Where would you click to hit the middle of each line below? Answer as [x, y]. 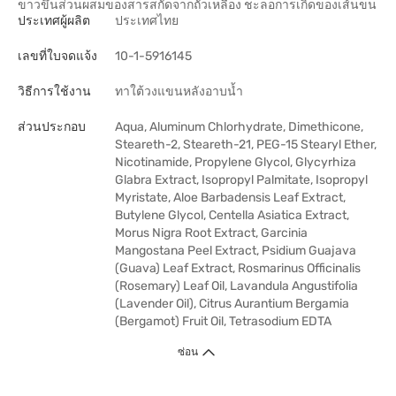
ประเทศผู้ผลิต [54, 21]
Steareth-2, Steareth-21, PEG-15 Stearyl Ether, [246, 145]
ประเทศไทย [147, 21]
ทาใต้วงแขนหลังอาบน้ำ [179, 91]
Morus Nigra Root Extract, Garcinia [211, 233]
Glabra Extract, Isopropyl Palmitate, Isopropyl [241, 180]
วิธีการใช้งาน [54, 91]
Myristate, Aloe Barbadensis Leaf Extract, [230, 198]
